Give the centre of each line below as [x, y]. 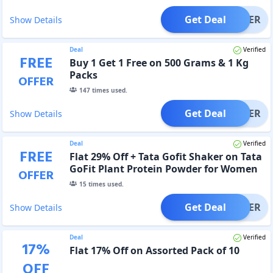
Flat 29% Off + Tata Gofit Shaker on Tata [165, 156]
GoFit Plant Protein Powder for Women [163, 168]
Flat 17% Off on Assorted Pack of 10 [154, 250]
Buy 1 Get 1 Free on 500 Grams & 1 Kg [159, 62]
